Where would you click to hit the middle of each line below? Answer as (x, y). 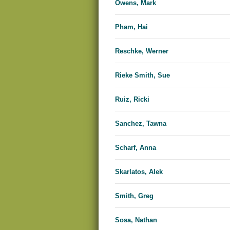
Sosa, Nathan (136, 220)
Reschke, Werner (142, 51)
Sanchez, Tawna (141, 124)
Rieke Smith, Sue (142, 75)
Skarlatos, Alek (139, 172)
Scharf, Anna (136, 148)
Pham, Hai (131, 27)
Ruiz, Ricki (132, 100)
